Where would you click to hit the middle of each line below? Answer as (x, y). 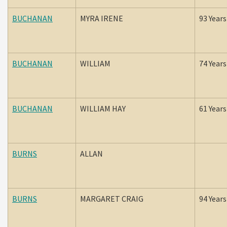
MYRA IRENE (102, 18)
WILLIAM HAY (104, 108)
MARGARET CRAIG (112, 199)
